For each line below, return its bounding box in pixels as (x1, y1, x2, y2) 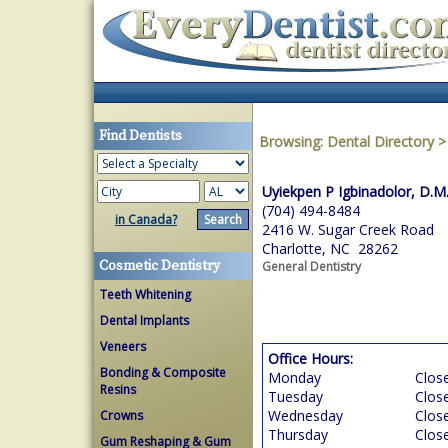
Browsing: (259, 132, 327, 151)
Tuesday (268, 387, 323, 406)
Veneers (100, 338, 146, 355)
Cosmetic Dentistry (99, 257, 220, 275)
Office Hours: (268, 349, 353, 368)
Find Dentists (99, 127, 182, 145)
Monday (268, 368, 321, 387)
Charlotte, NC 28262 (262, 239, 398, 258)
